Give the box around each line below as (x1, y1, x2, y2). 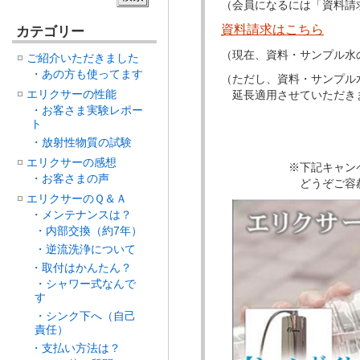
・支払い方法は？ (31, 342, 121, 354)
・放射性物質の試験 (31, 136, 132, 149)
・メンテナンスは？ (31, 208, 132, 221)
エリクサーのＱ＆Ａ (27, 192, 127, 205)
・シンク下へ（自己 (35, 309, 136, 322)
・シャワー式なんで (35, 277, 136, 290)
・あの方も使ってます (31, 67, 143, 80)
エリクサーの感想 (27, 156, 117, 169)
